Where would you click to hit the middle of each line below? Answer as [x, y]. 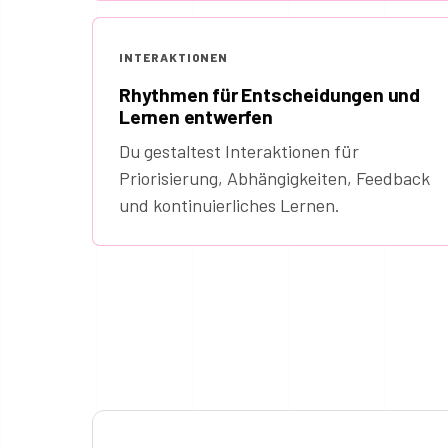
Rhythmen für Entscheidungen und [269, 95]
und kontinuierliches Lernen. [229, 205]
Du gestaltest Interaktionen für [239, 151]
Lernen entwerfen [196, 117]
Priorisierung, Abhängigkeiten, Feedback [274, 178]
